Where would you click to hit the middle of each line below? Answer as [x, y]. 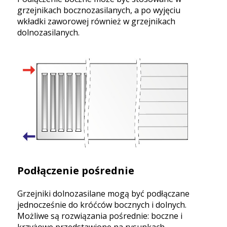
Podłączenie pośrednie [76, 170]
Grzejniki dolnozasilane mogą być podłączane [103, 193]
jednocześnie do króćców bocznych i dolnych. [102, 204]
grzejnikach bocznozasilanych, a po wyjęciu [99, 10]
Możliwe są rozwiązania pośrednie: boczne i [100, 216]
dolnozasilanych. [48, 32]
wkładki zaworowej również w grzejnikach [96, 21]
